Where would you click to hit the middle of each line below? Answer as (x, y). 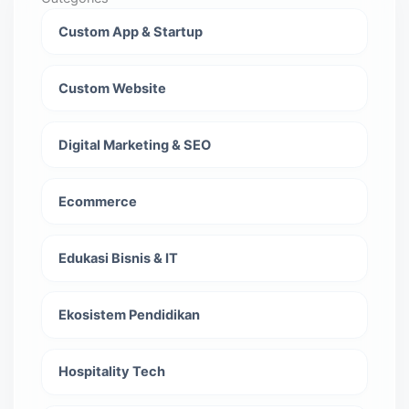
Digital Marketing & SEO (134, 145)
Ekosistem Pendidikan (129, 315)
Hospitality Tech (111, 372)
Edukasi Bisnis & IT (118, 258)
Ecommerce (97, 201)
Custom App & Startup (130, 31)
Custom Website (112, 88)
